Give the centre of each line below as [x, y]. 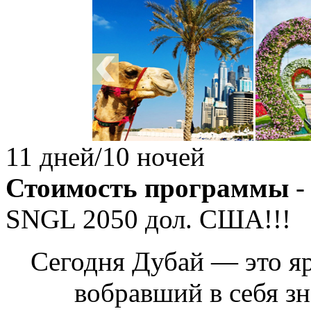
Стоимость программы [147, 188]
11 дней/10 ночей [105, 157]
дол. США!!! [215, 219]
